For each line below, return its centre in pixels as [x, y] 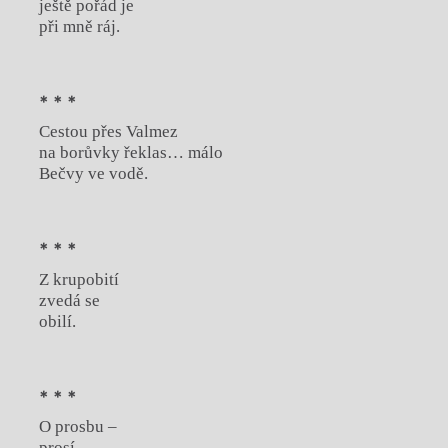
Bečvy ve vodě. [93, 174]
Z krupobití [78, 279]
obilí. [57, 321]
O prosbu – [77, 427]
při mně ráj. [79, 27]
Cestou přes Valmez [108, 132]
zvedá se [69, 300]
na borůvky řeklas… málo [130, 153]
